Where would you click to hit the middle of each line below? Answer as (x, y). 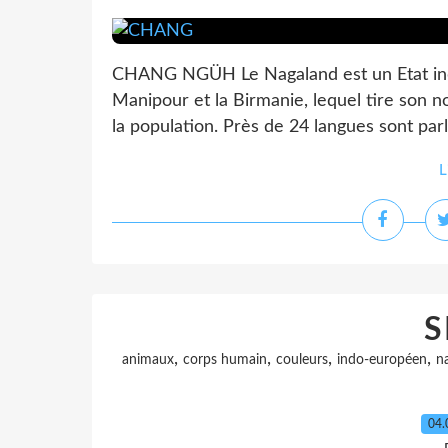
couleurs (301, 360)
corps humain (224, 360)
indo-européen (381, 360)
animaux (147, 360)
